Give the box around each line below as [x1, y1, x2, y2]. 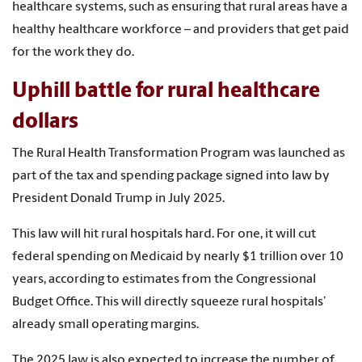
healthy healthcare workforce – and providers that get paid [12, 23, 349, 37]
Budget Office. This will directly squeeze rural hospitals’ [12, 296, 326, 309]
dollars [12, 112, 78, 133]
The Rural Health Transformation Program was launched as [12, 147, 345, 161]
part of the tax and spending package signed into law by [12, 170, 330, 183]
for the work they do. [12, 46, 134, 60]
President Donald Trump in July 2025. [12, 192, 225, 206]
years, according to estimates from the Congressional [12, 273, 316, 287]
